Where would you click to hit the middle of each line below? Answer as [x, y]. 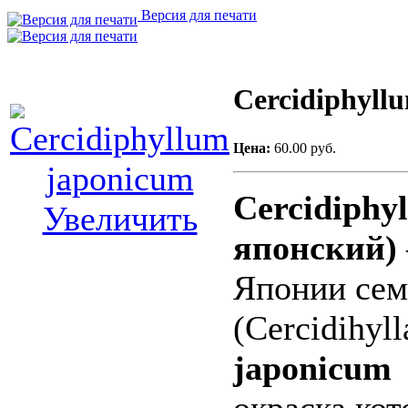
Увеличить [120, 219]
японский [309, 248]
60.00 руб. [305, 148]
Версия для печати [197, 15]
